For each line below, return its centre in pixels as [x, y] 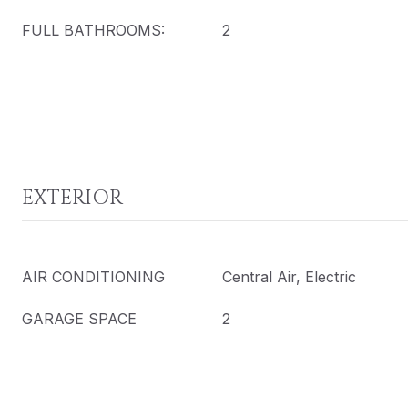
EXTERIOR [72, 198]
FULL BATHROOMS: [93, 30]
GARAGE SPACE [79, 319]
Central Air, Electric [289, 277]
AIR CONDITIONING [93, 277]
